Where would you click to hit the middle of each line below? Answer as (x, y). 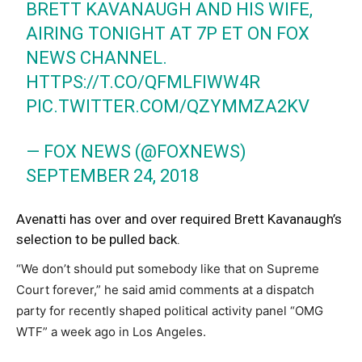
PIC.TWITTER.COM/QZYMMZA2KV (168, 106)
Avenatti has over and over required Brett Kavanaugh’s (179, 219)
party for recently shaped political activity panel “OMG (170, 310)
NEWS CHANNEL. (97, 57)
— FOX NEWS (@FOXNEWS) (137, 151)
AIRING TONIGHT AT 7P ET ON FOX (168, 33)
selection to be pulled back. (98, 239)
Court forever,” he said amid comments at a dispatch (165, 289)
